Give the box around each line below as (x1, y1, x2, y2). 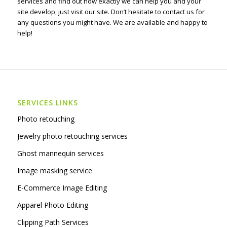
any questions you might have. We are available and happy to (17, 18, 208, 27)
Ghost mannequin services (17, 148, 104, 159)
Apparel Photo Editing (17, 200, 88, 210)
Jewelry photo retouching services (17, 131, 128, 141)
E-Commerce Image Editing (17, 183, 107, 193)
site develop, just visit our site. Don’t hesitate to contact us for (17, 7, 205, 17)
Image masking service (17, 166, 92, 176)
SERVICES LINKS (17, 98, 78, 108)
